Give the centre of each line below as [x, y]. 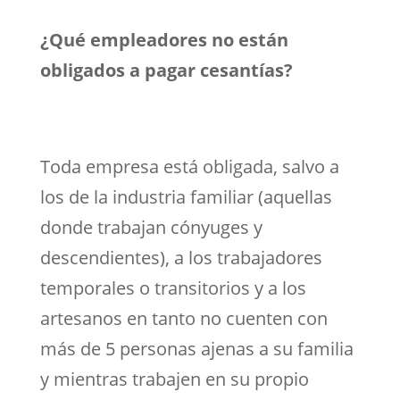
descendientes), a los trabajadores [181, 257]
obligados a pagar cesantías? [166, 70]
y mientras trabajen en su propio [174, 379]
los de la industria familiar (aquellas [186, 196]
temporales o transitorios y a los [173, 287]
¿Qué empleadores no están [164, 39]
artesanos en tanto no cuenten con [183, 318]
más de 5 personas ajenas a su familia [196, 348]
